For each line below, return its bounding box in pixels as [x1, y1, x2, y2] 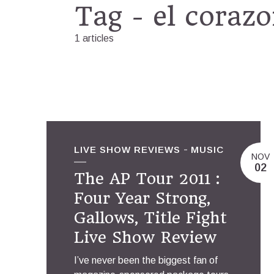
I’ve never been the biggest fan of [74, 255, 218, 265]
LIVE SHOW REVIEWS [74, 144, 180, 155]
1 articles [75, 33, 114, 43]
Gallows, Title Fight [74, 209, 227, 227]
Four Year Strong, [74, 189, 210, 207]
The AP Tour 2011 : [74, 169, 220, 188]
